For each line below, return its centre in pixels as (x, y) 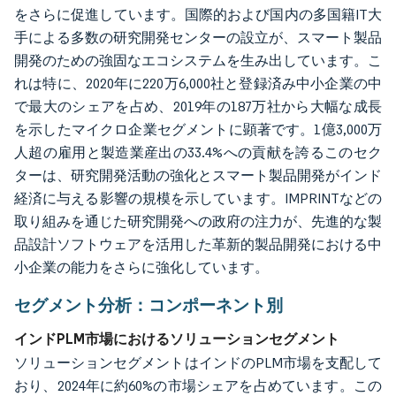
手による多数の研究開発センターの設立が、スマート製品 (198, 38)
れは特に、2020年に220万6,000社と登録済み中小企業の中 (198, 84)
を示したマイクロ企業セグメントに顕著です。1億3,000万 (198, 130)
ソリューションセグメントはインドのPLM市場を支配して (198, 363)
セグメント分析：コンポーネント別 (148, 305)
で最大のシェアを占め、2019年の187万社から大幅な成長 (198, 107)
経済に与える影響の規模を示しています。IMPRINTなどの (198, 199)
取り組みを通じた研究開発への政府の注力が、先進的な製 (198, 222)
